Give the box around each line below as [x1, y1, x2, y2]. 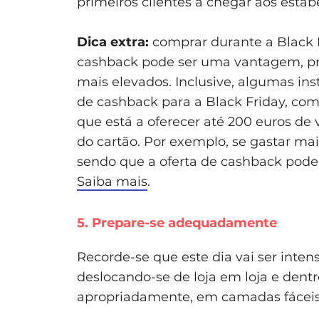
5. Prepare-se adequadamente [77, 214, 277, 231]
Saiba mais [77, 173, 147, 189]
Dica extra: [77, 33, 152, 50]
